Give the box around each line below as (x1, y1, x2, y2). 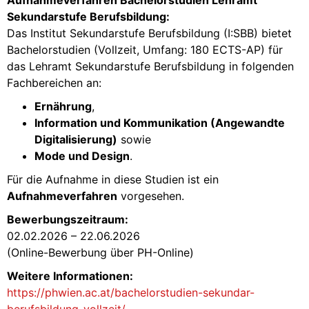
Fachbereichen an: (7, 75, 101, 90)
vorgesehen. (117, 188, 184, 203)
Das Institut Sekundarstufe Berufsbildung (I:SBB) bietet (7, 26, 292, 40)
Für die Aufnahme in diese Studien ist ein (7, 172, 219, 186)
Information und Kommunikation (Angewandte (34, 115, 285, 130)
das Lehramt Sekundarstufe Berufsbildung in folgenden (7, 59, 294, 73)
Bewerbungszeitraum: (7, 212, 128, 226)
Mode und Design (34, 148, 130, 163)
